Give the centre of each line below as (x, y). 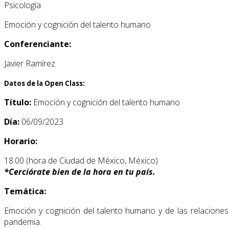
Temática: (25, 191)
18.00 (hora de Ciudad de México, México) (81, 160)
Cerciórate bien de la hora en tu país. (82, 171)
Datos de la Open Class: (44, 83)
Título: (19, 102)
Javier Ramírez (30, 63)
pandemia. (23, 222)
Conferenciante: (38, 44)
